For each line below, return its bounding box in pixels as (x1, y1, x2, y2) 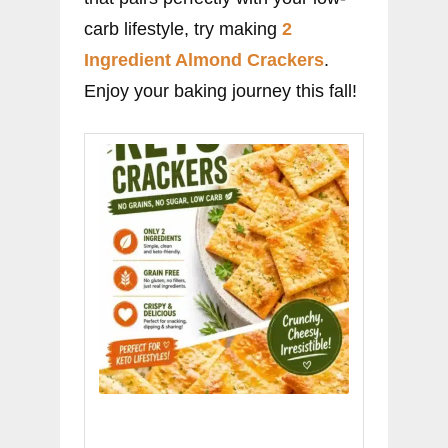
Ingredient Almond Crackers (84, 50, 324, 71)
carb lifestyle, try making (84, 19, 282, 40)
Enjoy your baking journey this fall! (84, 81, 357, 102)
